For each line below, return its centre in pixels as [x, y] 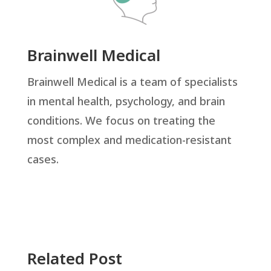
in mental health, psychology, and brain [126, 102]
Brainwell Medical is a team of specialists [132, 83]
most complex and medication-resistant [129, 141]
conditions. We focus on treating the [121, 122]
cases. [43, 160]
